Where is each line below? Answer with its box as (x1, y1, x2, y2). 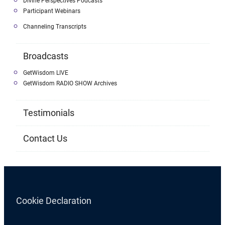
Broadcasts (23, 51, 68, 62)
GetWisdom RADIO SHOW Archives (23, 80, 117, 87)
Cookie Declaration (16, 195, 91, 206)
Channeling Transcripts (23, 23, 86, 31)
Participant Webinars (23, 8, 80, 15)
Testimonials (23, 107, 74, 119)
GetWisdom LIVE (23, 69, 68, 77)
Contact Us (23, 133, 67, 144)
